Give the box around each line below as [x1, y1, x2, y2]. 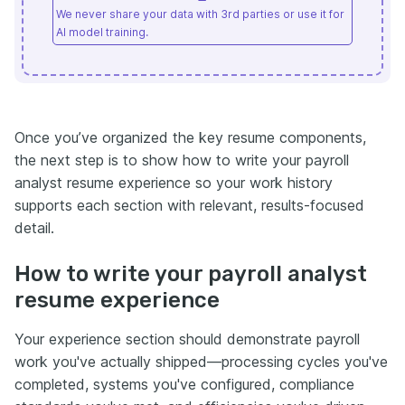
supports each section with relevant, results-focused [14, 195, 364, 214]
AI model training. [56, 24, 148, 39]
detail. [14, 218, 54, 237]
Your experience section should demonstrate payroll [14, 329, 360, 348]
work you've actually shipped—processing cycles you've [14, 352, 388, 371]
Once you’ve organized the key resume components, [14, 127, 366, 146]
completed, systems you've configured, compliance [14, 374, 354, 393]
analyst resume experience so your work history [14, 173, 333, 192]
